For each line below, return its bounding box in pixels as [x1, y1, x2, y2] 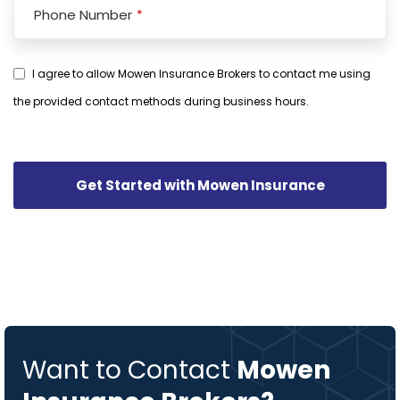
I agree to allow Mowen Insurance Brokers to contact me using [32, 66, 371, 82]
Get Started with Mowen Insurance [75, 175, 325, 195]
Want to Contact [22, 352, 237, 387]
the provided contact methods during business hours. [13, 93, 309, 109]
